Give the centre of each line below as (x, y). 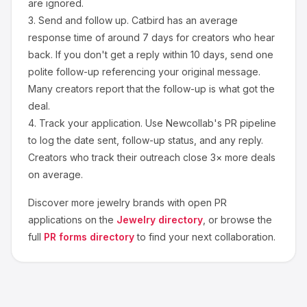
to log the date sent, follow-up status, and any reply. (146, 140)
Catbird (148, 20)
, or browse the (237, 220)
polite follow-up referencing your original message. (144, 72)
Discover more (63, 202)
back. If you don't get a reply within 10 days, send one (151, 54)
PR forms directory (89, 237)
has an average (201, 20)
